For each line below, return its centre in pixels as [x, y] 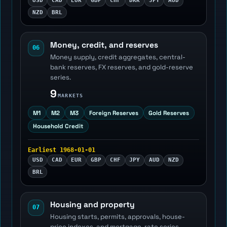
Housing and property [92, 204]
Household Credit [58, 126]
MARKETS [70, 96]
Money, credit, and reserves [104, 45]
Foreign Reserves [113, 112]
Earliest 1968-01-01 [61, 150]
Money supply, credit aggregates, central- [118, 57]
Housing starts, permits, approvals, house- [117, 217]
